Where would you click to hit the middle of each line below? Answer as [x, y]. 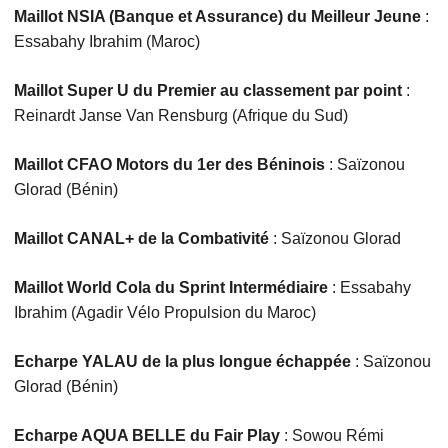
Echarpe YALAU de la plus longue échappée [182, 362]
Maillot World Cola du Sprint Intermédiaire [170, 288]
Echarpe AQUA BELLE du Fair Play [146, 436]
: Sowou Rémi [331, 436]
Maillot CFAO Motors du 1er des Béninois [169, 165]
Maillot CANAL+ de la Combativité [141, 239]
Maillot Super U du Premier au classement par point [207, 91]
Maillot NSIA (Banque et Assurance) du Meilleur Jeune [217, 17]
